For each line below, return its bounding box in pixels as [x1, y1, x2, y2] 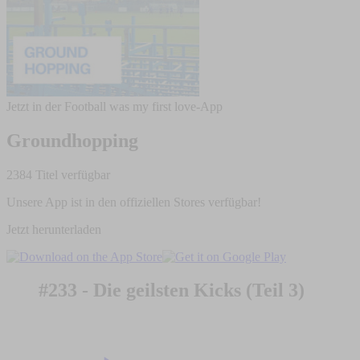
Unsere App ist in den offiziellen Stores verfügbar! [6, 194, 261, 209]
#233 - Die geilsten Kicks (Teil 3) [39, 280, 305, 301]
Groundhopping [6, 129, 138, 151]
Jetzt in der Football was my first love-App [6, 99, 223, 113]
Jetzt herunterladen [6, 222, 101, 236]
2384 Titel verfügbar [6, 167, 110, 182]
